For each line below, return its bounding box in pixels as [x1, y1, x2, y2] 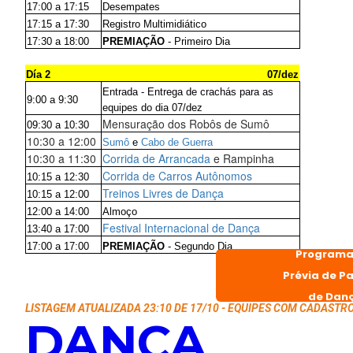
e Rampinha [210, 150, 274, 166]
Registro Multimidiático [102, 17, 206, 30]
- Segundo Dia [164, 240, 232, 252]
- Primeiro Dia [164, 35, 230, 47]
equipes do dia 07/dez [102, 101, 203, 113]
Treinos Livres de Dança [102, 184, 224, 201]
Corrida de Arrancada [102, 150, 210, 166]
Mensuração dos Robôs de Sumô [102, 115, 269, 132]
